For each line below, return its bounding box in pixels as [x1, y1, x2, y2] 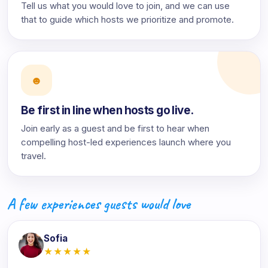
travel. [21, 150, 46, 162]
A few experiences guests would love [7, 194, 190, 214]
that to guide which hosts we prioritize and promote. [21, 14, 234, 25]
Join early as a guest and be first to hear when [21, 123, 209, 134]
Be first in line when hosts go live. [21, 103, 194, 117]
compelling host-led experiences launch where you [21, 136, 231, 148]
